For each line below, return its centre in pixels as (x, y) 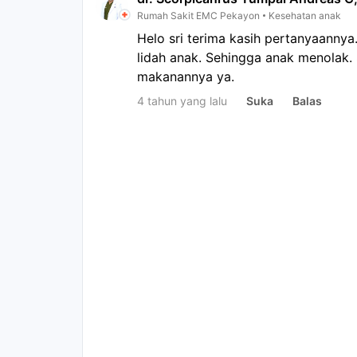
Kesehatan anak (305, 15)
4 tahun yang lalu (182, 101)
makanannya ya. (186, 77)
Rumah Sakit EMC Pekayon (198, 15)
